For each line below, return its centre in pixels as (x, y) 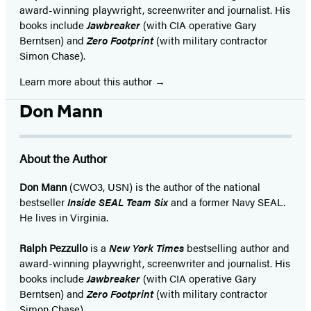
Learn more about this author (87, 81)
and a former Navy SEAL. (227, 201)
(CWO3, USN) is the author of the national (163, 186)
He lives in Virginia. (64, 217)
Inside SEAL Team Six (118, 201)
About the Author (63, 158)
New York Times (146, 247)
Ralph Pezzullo (53, 247)
